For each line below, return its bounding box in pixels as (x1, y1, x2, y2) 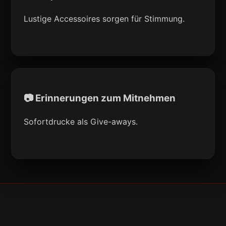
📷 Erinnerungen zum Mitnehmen (24, 92, 176, 104)
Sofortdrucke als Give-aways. (24, 117, 138, 127)
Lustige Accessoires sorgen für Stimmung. (24, 14, 185, 24)
